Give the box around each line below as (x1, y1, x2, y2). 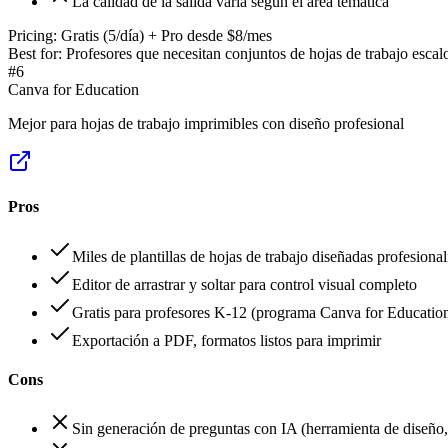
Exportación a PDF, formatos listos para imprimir (72, 331, 381, 349)
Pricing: (8, 27, 57, 45)
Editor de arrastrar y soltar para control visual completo (72, 275, 417, 293)
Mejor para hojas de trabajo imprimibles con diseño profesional (8, 115, 404, 133)
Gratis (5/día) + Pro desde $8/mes (61, 27, 272, 45)
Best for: (8, 45, 62, 63)
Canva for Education (8, 81, 139, 99)
